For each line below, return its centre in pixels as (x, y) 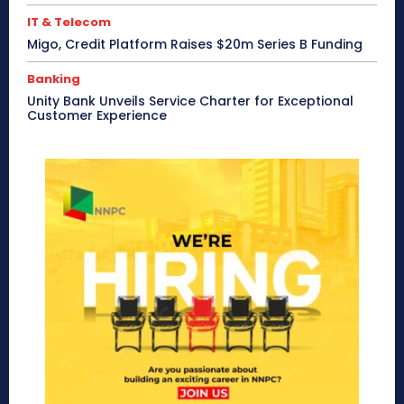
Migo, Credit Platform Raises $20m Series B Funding (195, 44)
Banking (54, 78)
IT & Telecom (69, 22)
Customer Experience (97, 115)
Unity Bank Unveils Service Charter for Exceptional (190, 101)
